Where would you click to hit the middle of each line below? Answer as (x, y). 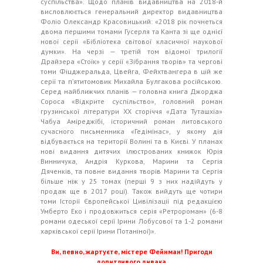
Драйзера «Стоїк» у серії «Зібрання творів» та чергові (131, 62)
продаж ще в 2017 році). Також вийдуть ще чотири (131, 191)
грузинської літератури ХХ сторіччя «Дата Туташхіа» (131, 112)
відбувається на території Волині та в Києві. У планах (131, 141)
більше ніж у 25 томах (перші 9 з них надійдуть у (131, 181)
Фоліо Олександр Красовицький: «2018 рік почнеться (131, 22)
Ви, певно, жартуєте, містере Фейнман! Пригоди (131, 252)
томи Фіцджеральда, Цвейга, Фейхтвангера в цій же (131, 72)
